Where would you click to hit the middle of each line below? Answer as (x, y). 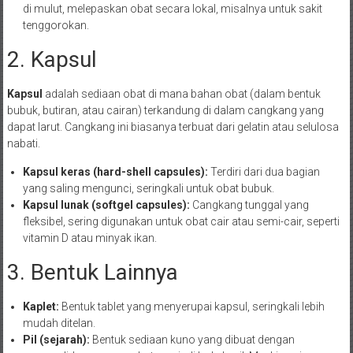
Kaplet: (41, 307)
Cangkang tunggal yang (249, 205)
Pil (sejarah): (56, 340)
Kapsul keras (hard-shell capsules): (115, 172)
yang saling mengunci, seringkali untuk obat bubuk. (148, 189)
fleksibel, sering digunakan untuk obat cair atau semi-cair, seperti (181, 222)
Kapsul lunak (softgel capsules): (106, 205)
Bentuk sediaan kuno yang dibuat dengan (192, 340)
